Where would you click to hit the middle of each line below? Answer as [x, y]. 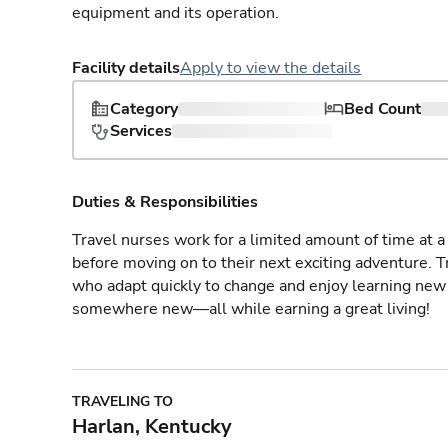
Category [144, 109]
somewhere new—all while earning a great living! [251, 309]
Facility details [126, 68]
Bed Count [382, 109]
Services [141, 131]
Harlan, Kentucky [152, 426]
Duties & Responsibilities [165, 202]
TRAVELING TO [122, 401]
